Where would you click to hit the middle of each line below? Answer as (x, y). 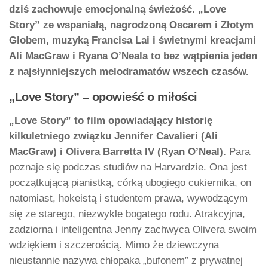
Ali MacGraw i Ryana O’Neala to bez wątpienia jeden (133, 56)
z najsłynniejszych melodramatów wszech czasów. (129, 71)
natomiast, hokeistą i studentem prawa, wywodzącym (128, 199)
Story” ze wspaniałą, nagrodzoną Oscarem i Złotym (131, 25)
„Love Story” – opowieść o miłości (103, 97)
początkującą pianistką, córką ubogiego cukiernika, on (130, 183)
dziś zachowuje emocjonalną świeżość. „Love (118, 9)
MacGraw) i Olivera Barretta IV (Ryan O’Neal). (118, 152)
